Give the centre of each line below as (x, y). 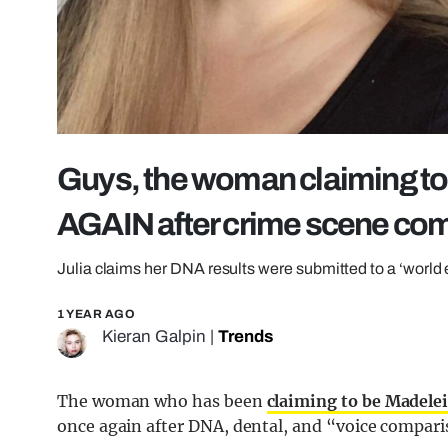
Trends (245, 337)
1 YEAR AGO (96, 314)
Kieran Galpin (154, 337)
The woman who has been (162, 401)
